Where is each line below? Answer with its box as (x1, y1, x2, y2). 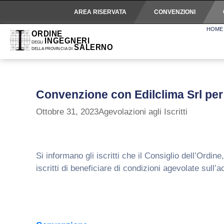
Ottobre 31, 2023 (36, 107, 98, 116)
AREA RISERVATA (73, 8, 126, 15)
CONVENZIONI (153, 8, 195, 15)
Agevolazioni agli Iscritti (98, 107, 187, 116)
